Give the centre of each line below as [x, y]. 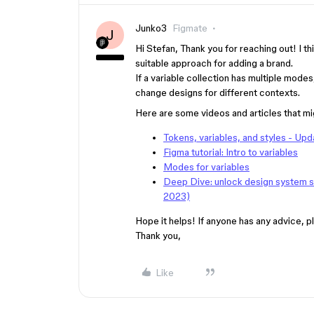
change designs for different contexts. [218, 93]
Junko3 [151, 28]
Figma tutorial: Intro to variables [231, 152]
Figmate [190, 28]
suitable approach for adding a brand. [214, 63]
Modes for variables [206, 167]
